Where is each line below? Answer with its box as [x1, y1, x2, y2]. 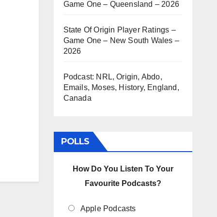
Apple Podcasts [80, 204, 136, 213]
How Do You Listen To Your [72, 164, 173, 173]
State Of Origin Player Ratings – [63, 25, 176, 34]
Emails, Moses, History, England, [63, 83, 179, 92]
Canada [63, 93, 92, 102]
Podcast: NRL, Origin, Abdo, [63, 72, 162, 81]
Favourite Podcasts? [84, 179, 161, 187]
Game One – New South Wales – [63, 36, 180, 45]
